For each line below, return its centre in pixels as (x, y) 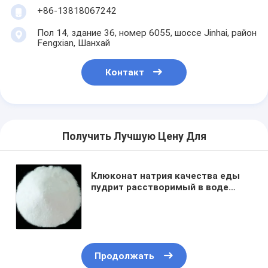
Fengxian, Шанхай (73, 43)
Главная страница (71, 200)
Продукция (57, 226)
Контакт (124, 72)
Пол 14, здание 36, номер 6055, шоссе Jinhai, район (147, 33)
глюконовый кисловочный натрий (170, 198)
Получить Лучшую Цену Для (134, 136)
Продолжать (125, 256)
